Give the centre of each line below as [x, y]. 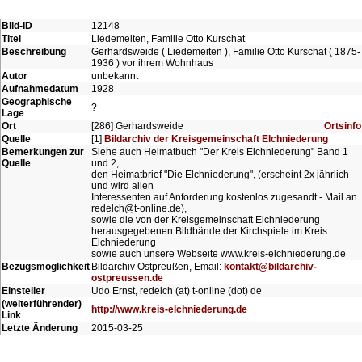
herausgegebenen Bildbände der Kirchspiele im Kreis [209, 231]
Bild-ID [17, 26]
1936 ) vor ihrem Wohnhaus [152, 63]
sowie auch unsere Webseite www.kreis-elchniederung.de [219, 254]
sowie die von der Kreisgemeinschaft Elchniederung [206, 220]
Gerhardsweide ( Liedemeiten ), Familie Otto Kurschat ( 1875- [226, 52]
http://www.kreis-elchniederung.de [169, 309]
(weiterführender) [42, 304]
